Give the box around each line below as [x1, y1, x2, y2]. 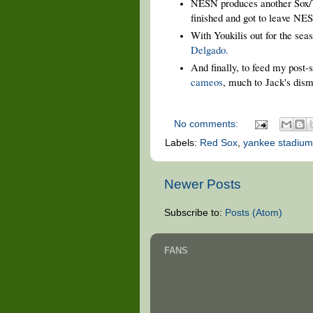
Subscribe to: [163, 208, 225, 219]
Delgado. [190, 42, 228, 57]
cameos [190, 74, 223, 89]
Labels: [164, 138, 200, 149]
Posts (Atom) [224, 208, 282, 219]
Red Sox [199, 138, 238, 149]
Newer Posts [163, 177, 241, 192]
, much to [222, 74, 262, 89]
